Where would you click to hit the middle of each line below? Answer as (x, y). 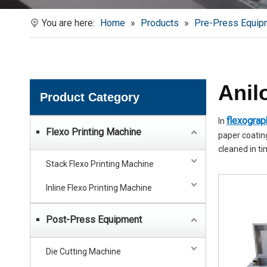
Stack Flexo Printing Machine (100, 164)
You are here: (68, 23)
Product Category (90, 97)
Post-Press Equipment (94, 220)
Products (160, 23)
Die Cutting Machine (83, 252)
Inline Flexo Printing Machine (99, 188)
